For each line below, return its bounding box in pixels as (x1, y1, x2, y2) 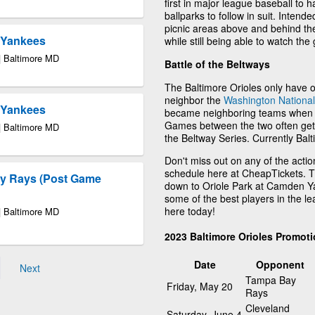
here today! (165, 203, 215, 218)
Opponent (255, 257, 304, 272)
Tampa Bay (245, 273, 296, 288)
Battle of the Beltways (165, 56, 270, 71)
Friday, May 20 (167, 279, 233, 294)
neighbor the (165, 92, 224, 107)
